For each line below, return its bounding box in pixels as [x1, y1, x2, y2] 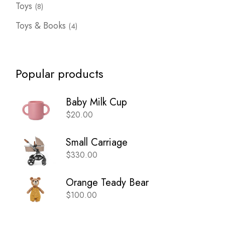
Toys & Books [16, 19, 66, 32]
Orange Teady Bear [66, 175, 149, 190]
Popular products [16, 64, 104, 82]
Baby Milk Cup [66, 95, 128, 110]
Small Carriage [66, 135, 128, 150]
